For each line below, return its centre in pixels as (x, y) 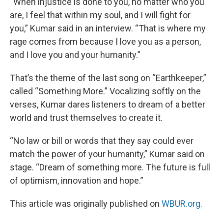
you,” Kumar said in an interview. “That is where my (108, 28)
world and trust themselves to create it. (86, 117)
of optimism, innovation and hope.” (77, 180)
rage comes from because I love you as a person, (105, 41)
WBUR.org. (182, 203)
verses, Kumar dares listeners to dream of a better (108, 104)
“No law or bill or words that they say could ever (102, 140)
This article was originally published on (86, 203)
